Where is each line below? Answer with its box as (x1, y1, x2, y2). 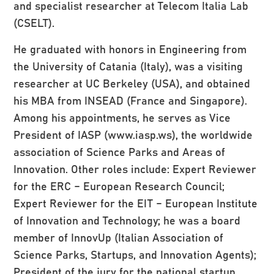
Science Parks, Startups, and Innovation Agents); (13, 245, 257, 262)
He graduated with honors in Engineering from (13, 40, 247, 57)
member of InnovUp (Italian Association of (13, 228, 224, 245)
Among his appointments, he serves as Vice (13, 108, 231, 125)
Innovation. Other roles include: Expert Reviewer (13, 160, 257, 177)
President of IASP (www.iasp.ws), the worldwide (13, 125, 253, 143)
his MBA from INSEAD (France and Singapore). (13, 91, 248, 108)
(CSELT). (13, 14, 55, 31)
